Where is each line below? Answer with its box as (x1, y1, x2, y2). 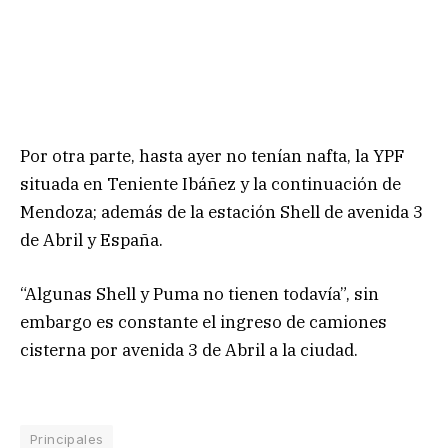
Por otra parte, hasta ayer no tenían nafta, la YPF (20, 145, 405, 168)
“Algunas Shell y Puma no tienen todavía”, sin (20, 283, 379, 306)
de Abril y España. (20, 229, 163, 252)
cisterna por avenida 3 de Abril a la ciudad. (20, 339, 366, 362)
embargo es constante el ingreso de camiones (20, 311, 387, 334)
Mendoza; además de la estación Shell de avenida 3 (20, 201, 423, 224)
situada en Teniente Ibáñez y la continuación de (20, 173, 401, 196)
